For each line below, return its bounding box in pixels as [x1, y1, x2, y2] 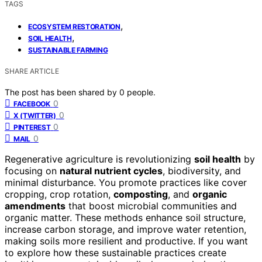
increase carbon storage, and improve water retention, [5, 223, 246, 235]
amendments [5, 199, 65, 212]
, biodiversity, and [163, 164, 241, 177]
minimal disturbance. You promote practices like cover [5, 176, 247, 188]
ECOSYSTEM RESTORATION [28, 22, 120, 31]
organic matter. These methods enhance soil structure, [5, 211, 246, 223]
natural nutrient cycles [60, 164, 163, 177]
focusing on [5, 164, 60, 177]
